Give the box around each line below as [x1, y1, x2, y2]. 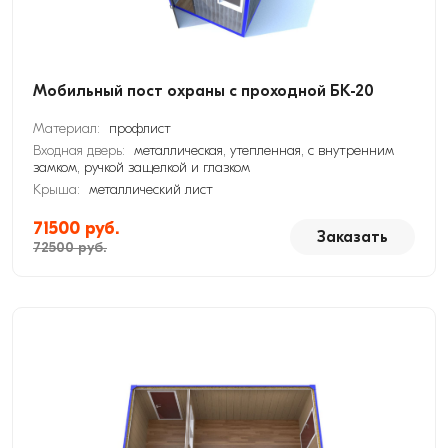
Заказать [317, 228, 388, 246]
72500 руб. [33, 239, 107, 256]
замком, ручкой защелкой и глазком [33, 159, 250, 176]
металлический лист [89, 181, 213, 198]
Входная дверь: [33, 142, 129, 159]
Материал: [33, 120, 104, 137]
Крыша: [33, 181, 84, 198]
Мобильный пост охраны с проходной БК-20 [33, 82, 374, 100]
